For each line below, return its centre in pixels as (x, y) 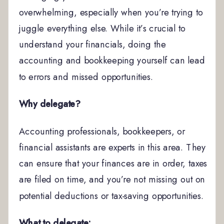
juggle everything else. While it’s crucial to (102, 28)
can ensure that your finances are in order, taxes (113, 163)
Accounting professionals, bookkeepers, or (102, 131)
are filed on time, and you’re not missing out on (112, 179)
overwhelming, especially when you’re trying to (111, 12)
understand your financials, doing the (92, 44)
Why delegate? (49, 104)
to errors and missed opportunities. (86, 76)
